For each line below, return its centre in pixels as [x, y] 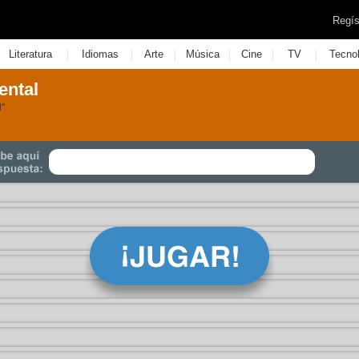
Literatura [30, 54]
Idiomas [100, 54]
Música [202, 54]
